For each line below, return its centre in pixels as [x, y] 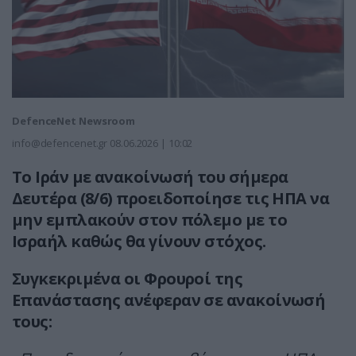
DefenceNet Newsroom [74, 121]
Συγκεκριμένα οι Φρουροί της [128, 279]
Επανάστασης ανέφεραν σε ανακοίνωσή [169, 300]
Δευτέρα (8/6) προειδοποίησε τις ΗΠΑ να [171, 199]
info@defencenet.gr [60, 143]
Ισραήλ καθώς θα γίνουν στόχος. [139, 242]
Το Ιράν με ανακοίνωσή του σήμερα [150, 177]
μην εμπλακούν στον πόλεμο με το [149, 220]
